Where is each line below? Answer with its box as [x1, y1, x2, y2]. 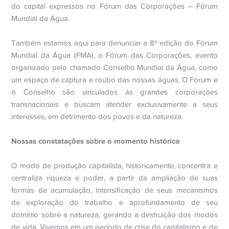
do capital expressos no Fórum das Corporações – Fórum [11, 2, 218, 10]
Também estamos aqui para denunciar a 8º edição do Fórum [11, 39, 218, 47]
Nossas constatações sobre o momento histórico [11, 136, 180, 145]
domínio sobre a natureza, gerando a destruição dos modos [11, 211, 218, 219]
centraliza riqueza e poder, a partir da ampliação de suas [11, 174, 218, 182]
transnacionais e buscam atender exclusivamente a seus [11, 100, 218, 108]
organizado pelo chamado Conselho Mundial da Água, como [11, 63, 218, 72]
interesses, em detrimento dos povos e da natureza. [11, 112, 184, 121]
